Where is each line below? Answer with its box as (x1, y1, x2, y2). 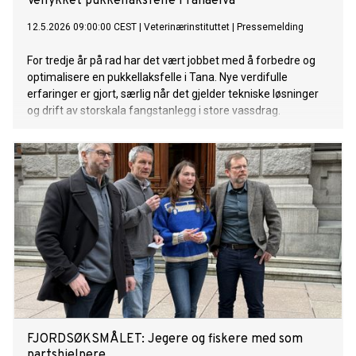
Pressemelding (237, 21, 304, 33)
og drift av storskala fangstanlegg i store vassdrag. (27, 104, 281, 118)
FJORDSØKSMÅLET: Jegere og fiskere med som (27, 331, 303, 348)
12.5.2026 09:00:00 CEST (27, 21, 137, 33)
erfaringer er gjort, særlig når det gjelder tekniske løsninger (27, 87, 319, 101)
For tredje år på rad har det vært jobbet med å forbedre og (27, 54, 315, 68)
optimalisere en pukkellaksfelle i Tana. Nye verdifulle (27, 71, 288, 84)
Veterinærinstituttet (144, 21, 230, 33)
